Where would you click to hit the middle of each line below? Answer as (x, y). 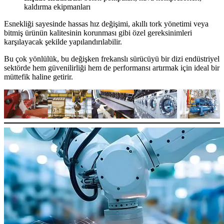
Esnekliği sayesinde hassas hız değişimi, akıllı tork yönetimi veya (106, 23)
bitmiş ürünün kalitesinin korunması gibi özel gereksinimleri (98, 32)
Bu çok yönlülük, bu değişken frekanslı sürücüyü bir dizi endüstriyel (112, 58)
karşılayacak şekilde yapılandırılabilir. (63, 41)
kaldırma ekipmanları (57, 6)
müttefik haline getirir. (38, 76)
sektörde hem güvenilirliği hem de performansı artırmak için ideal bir (112, 67)
